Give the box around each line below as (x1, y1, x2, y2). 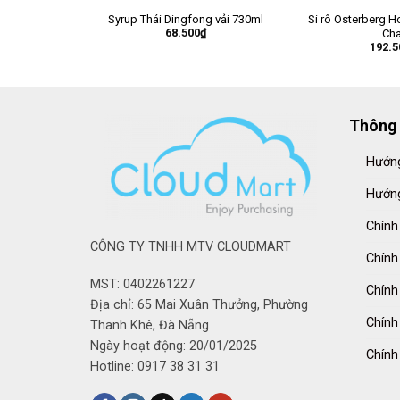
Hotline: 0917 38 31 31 (89, 358, 220, 374)
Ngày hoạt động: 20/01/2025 (89, 337, 257, 354)
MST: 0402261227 (89, 276, 195, 292)
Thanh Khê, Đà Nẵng (89, 317, 209, 333)
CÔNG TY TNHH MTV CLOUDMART (89, 238, 291, 254)
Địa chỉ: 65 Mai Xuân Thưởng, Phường (89, 296, 308, 312)
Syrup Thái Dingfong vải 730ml (108, 12, 263, 27)
